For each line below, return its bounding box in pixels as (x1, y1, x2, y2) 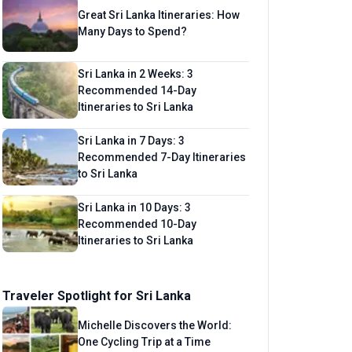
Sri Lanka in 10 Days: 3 (78, 200, 191, 214)
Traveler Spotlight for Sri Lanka (2, 288, 191, 303)
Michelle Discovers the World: (78, 319, 232, 332)
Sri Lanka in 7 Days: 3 (78, 134, 185, 147)
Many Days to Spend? (78, 25, 187, 38)
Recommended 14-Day (78, 83, 196, 97)
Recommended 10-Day (78, 217, 196, 230)
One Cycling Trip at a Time (78, 335, 211, 348)
